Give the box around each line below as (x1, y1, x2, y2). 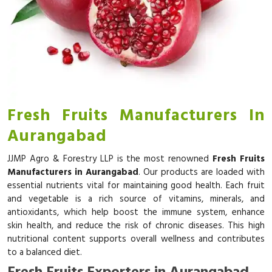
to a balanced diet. (7, 245, 82, 260)
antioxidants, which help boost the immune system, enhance (7, 205, 265, 220)
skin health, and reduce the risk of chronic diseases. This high (7, 218, 265, 233)
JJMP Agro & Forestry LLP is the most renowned (7, 151, 213, 166)
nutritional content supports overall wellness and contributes (7, 231, 265, 246)
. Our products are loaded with (138, 165, 265, 180)
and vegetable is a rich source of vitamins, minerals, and (7, 191, 265, 206)
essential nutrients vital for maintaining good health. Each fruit (7, 178, 265, 193)
